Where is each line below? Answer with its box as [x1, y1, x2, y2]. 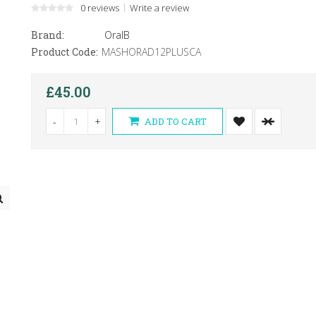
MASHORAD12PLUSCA [101, 45, 201, 59]
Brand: [30, 28, 64, 42]
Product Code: [30, 45, 98, 59]
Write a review [129, 1, 189, 14]
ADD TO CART [142, 115, 207, 128]
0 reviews [80, 1, 119, 14]
